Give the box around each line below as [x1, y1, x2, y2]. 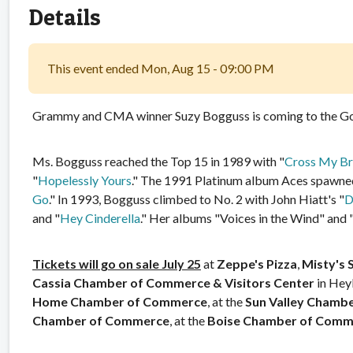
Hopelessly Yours [38, 172, 132, 188]
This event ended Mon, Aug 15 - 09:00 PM [47, 60, 274, 76]
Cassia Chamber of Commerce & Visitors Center [32, 274, 314, 290]
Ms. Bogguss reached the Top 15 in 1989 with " [32, 153, 284, 169]
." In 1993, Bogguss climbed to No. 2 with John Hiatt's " [49, 191, 344, 206]
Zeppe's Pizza [214, 255, 297, 271]
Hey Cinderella [60, 210, 140, 225]
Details [28, 2, 101, 31]
